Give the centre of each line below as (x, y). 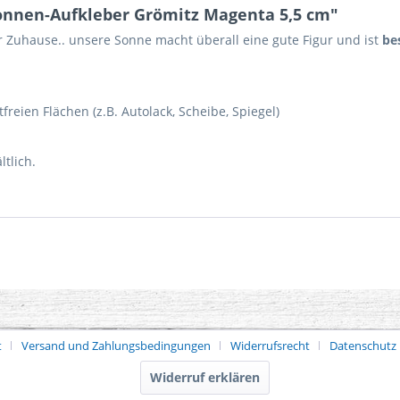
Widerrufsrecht (270, 346)
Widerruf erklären (204, 377)
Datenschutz (362, 346)
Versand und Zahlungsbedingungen (116, 346)
